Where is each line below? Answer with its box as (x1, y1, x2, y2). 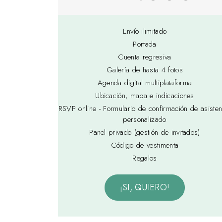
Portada (133, 39, 157, 50)
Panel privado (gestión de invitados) (89, 127, 200, 138)
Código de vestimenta (111, 140, 179, 151)
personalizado (123, 114, 166, 125)
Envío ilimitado (122, 26, 167, 37)
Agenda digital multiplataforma (97, 77, 192, 89)
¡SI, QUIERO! (119, 181, 170, 194)
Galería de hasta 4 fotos (107, 64, 183, 76)
